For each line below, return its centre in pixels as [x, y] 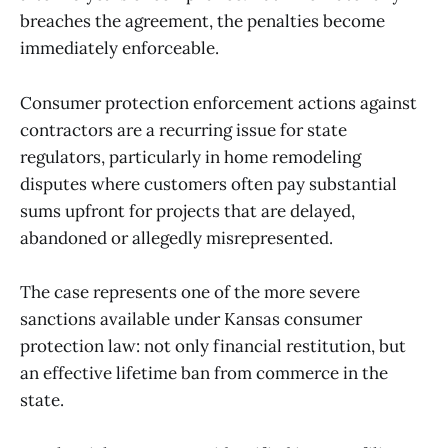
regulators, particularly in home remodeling [190, 156]
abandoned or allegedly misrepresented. [176, 237]
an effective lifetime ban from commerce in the [204, 372]
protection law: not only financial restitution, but [213, 345]
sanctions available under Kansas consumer [191, 318]
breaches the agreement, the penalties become [202, 21]
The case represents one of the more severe [190, 291]
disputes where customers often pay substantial [208, 183]
